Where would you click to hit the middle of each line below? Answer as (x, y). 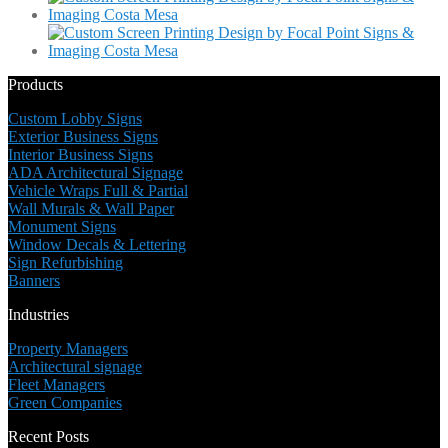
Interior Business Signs (80, 154)
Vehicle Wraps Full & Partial (98, 190)
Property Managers (68, 348)
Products (35, 84)
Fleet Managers (56, 384)
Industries (38, 314)
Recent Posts (48, 436)
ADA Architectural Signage (95, 172)
